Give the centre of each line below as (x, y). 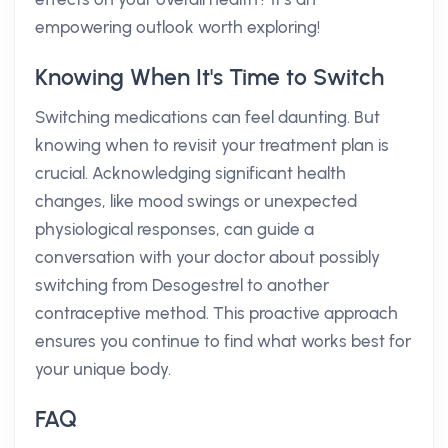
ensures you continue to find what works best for (223, 341)
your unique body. (103, 369)
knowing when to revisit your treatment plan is (212, 145)
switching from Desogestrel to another (182, 285)
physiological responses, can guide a (174, 229)
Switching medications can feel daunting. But (207, 117)
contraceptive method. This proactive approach (216, 313)
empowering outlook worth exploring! (177, 27)
